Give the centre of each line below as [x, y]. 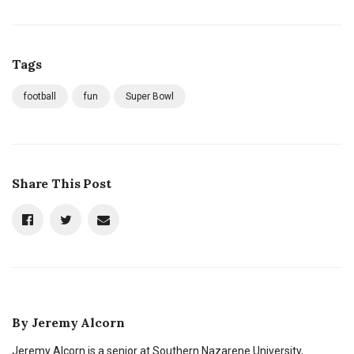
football [40, 96]
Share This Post [62, 183]
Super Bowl [150, 96]
